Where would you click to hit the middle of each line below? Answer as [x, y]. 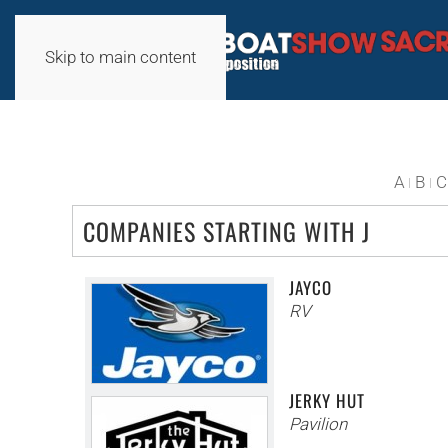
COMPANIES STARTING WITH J [226, 231]
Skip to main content [120, 57]
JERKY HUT [326, 400]
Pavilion [317, 424]
